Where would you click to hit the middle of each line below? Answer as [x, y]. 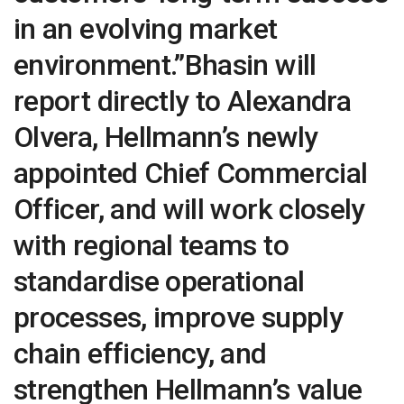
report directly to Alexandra [183, 101]
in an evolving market [146, 28]
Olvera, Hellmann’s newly [166, 137]
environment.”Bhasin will [165, 64]
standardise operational [159, 281]
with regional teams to [151, 245]
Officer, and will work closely [189, 209]
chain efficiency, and [140, 353]
